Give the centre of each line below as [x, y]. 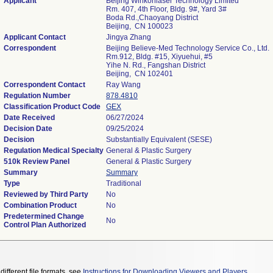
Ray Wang [123, 85]
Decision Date [28, 129]
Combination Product [40, 205]
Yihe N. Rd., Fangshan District [156, 65]
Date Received [29, 118]
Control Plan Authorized [45, 225]
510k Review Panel [37, 161]
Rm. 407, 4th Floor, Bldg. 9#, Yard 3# [166, 9]
